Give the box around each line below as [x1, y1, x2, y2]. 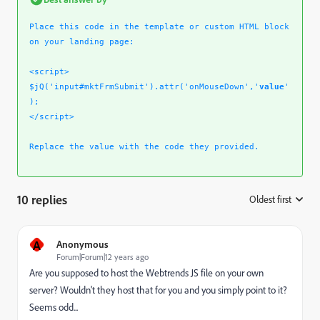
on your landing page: [29, 37, 134, 46]
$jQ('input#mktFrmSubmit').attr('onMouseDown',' [29, 82, 259, 91]
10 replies [17, 191, 67, 207]
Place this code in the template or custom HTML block [29, 22, 289, 31]
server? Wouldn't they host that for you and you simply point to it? [29, 284, 287, 296]
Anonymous [56, 238, 109, 250]
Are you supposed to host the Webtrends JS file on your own [29, 266, 264, 279]
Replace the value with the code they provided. [29, 142, 259, 151]
